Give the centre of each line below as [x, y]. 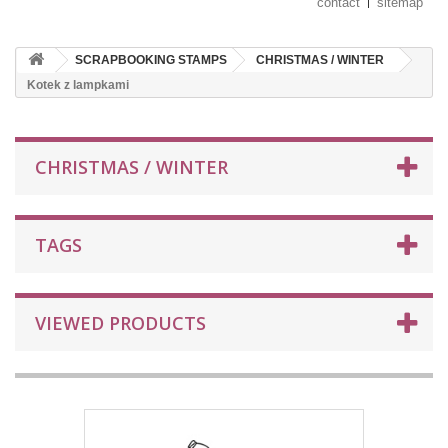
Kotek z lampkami [78, 85]
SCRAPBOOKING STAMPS [151, 60]
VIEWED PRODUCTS [120, 323]
